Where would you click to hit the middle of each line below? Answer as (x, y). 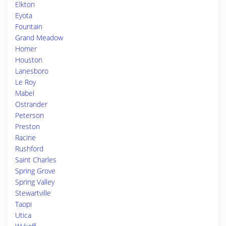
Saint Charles (36, 160)
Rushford (29, 149)
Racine (25, 137)
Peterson (30, 115)
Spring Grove (35, 171)
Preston (27, 126)
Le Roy (25, 82)
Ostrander (31, 104)
